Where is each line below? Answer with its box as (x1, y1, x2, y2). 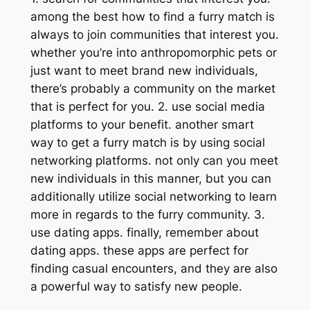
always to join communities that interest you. (30, 28, 279, 42)
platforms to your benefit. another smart (30, 118, 254, 132)
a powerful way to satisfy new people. (30, 280, 242, 294)
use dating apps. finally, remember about (30, 226, 259, 240)
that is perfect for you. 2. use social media (30, 100, 265, 114)
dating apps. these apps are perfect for (30, 244, 248, 258)
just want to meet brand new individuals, (30, 64, 258, 78)
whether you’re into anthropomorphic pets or (30, 46, 277, 60)
